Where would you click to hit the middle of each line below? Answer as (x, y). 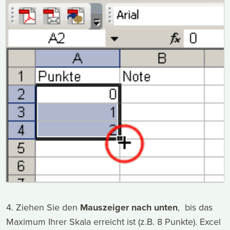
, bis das (195, 207)
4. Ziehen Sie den (43, 207)
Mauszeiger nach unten (129, 208)
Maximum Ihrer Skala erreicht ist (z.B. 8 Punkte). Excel (113, 222)
